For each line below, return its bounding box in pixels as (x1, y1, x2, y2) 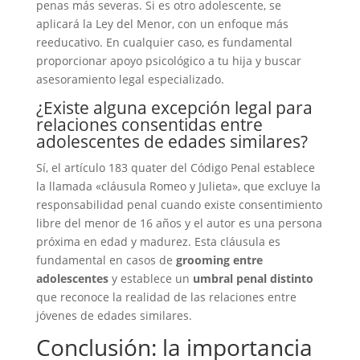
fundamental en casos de (35, 252, 176, 268)
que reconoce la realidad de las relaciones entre (35, 289, 297, 305)
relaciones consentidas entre (35, 113, 263, 136)
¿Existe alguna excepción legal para (35, 96, 313, 119)
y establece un (108, 271, 193, 286)
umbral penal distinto (192, 271, 313, 286)
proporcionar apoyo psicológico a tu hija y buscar (35, 53, 301, 68)
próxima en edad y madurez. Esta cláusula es (35, 234, 280, 249)
